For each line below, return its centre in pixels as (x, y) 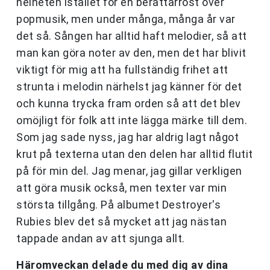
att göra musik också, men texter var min (121, 188)
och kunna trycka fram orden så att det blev (129, 104)
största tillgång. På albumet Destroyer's (118, 205)
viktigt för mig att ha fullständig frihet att (122, 70)
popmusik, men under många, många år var (126, 19)
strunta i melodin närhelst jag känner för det (129, 87)
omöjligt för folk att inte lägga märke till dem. (132, 121)
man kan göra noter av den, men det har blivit (131, 53)
